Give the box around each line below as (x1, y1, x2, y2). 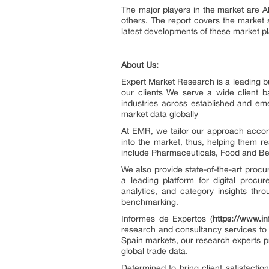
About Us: (121, 60, 159, 70)
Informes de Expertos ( (121, 214, 213, 223)
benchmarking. (121, 197, 178, 207)
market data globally (121, 109, 198, 119)
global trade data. (121, 246, 188, 256)
